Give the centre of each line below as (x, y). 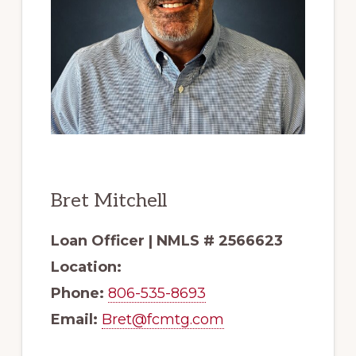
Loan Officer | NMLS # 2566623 (166, 241)
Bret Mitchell (108, 201)
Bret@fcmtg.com (163, 320)
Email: (74, 320)
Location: (86, 267)
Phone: (77, 294)
